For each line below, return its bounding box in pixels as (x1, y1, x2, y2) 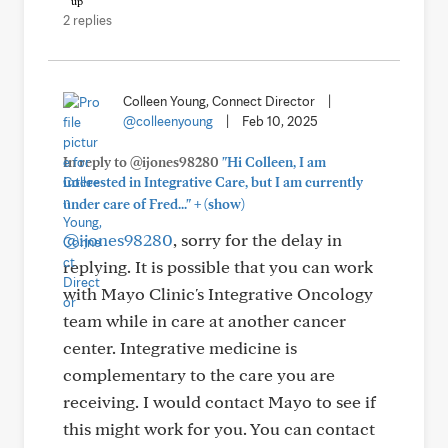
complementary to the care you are (63, 364, 335, 385)
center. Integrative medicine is (63, 337, 297, 358)
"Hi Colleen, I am (222, 154, 326, 170)
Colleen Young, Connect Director (123, 93, 315, 109)
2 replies (63, 12, 112, 28)
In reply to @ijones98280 (63, 154, 222, 170)
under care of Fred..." (63, 196, 191, 212)
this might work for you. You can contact (63, 418, 375, 439)
